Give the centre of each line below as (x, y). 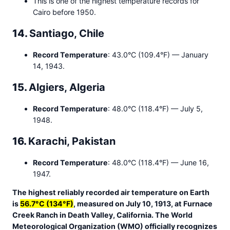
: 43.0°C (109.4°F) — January (158, 55)
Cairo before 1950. (64, 12)
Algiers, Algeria (67, 88)
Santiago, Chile (67, 34)
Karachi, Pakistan (72, 141)
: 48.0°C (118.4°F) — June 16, (158, 163)
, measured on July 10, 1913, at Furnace (143, 204)
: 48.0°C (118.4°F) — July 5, (155, 109)
